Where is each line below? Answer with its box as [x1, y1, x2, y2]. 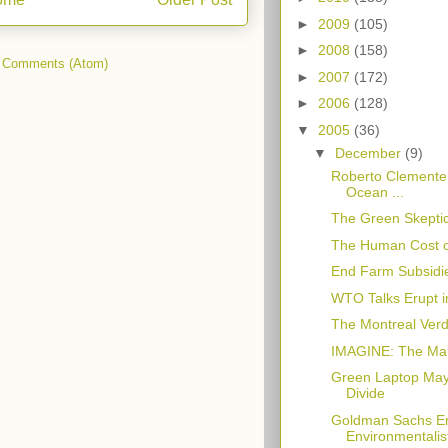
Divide [345, 385, 385, 402]
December [334, 144, 405, 161]
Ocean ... [345, 183, 404, 200]
